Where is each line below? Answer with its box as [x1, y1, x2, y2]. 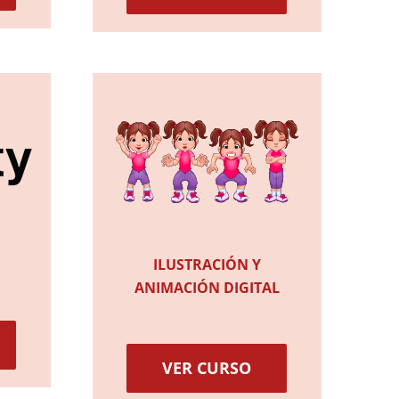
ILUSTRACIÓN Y [152, 255, 261, 275]
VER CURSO [162, 357, 252, 379]
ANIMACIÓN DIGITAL [134, 278, 280, 298]
